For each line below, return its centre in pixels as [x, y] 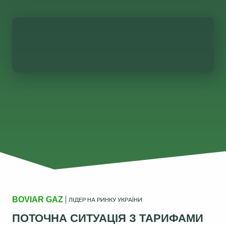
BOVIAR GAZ [38, 200]
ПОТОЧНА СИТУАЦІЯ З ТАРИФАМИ [108, 218]
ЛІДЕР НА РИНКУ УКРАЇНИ [105, 200]
